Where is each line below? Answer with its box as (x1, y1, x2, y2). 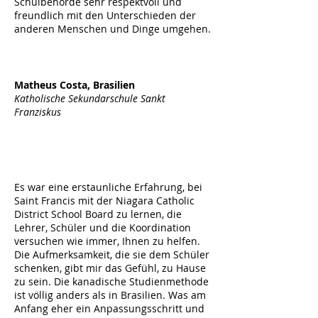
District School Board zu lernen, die (14, 207, 182, 221)
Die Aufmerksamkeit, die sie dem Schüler (14, 248, 209, 261)
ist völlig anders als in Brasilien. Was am (14, 288, 206, 302)
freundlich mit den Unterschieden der (14, 9, 196, 22)
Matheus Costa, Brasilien (14, 78, 135, 92)
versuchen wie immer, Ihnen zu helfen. (14, 234, 200, 248)
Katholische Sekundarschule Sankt (14, 92, 165, 105)
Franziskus (14, 105, 61, 119)
